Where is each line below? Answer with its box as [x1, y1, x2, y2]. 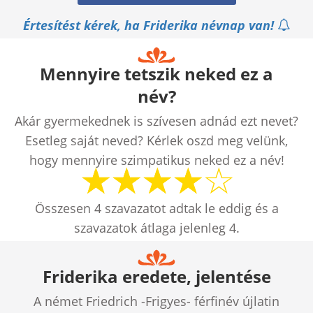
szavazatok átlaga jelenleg [73, 219, 229, 237]
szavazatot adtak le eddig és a [101, 200, 279, 217]
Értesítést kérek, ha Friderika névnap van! [23, 17, 277, 34]
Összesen [34, 200, 94, 217]
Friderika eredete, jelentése [42, 265, 271, 289]
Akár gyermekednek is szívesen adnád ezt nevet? [15, 112, 298, 130]
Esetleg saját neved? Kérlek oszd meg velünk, [25, 132, 288, 150]
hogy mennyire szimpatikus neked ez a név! [29, 152, 284, 169]
